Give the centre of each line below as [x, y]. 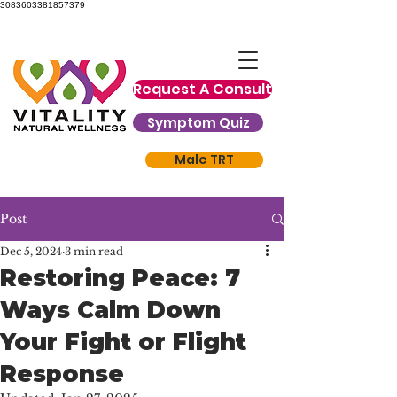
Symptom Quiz [198, 123]
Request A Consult [202, 89]
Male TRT [204, 160]
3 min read [94, 251]
